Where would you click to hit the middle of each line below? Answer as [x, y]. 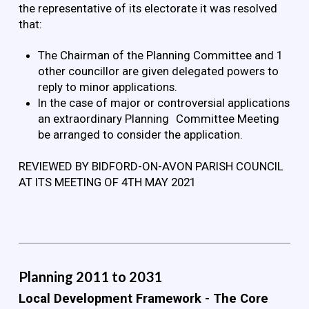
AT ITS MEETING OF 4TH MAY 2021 [107, 182]
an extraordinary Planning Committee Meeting [158, 119]
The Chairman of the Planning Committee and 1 [160, 56]
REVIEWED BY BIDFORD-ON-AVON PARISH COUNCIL [151, 166]
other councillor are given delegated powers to [158, 71]
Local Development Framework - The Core [143, 299]
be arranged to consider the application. [140, 135]
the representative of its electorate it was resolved [148, 9]
